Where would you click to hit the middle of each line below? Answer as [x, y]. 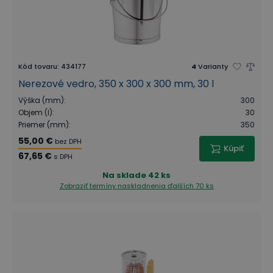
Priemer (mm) [44, 124]
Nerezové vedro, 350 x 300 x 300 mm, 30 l [116, 83]
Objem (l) [35, 112]
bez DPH [68, 141]
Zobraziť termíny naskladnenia [113, 186]
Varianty [213, 66]
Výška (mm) [41, 100]
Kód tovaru [38, 66]
